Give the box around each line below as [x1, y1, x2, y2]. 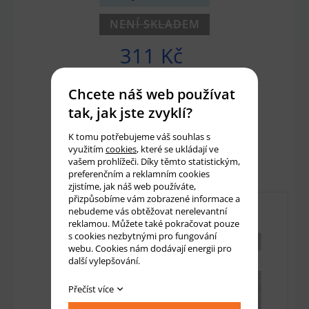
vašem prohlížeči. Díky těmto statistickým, [68, 155, 240, 168]
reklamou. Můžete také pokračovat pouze [68, 217, 239, 230]
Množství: [98, 117, 141, 130]
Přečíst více [68, 283, 114, 296]
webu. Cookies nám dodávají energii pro [68, 242, 232, 255]
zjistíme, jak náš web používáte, [68, 180, 196, 192]
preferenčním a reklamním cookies [68, 168, 210, 180]
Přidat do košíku [119, 147, 203, 163]
